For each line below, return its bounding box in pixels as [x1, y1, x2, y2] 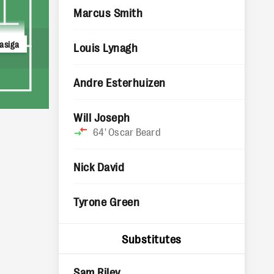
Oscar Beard [108, 125, 161, 138]
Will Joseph [73, 110, 130, 124]
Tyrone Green [73, 194, 140, 208]
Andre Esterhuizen [73, 75, 166, 89]
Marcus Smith [73, 6, 143, 19]
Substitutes [122, 232, 182, 245]
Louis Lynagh [73, 40, 138, 54]
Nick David [73, 160, 125, 173]
